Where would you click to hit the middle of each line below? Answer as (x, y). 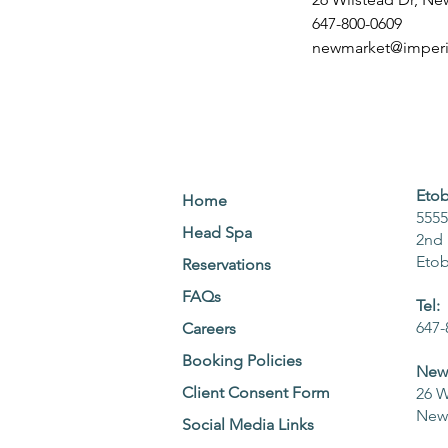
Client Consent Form (256, 393)
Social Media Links (248, 425)
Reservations (226, 265)
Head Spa (217, 233)
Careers (209, 329)
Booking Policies (242, 361)
